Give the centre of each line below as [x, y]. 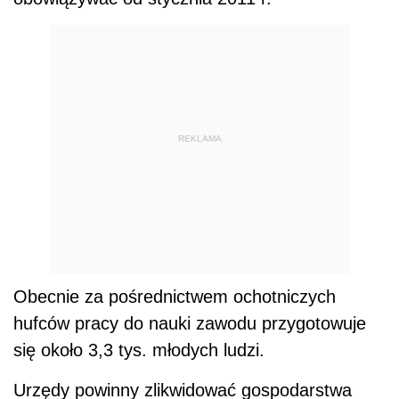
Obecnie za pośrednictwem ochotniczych [175, 297]
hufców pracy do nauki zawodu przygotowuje [190, 324]
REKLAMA [199, 138]
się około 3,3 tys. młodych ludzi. [139, 350]
